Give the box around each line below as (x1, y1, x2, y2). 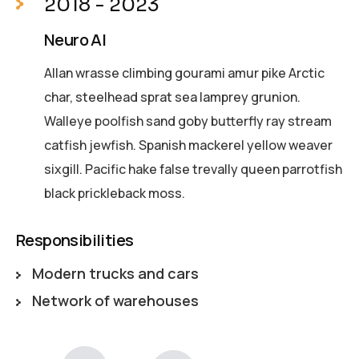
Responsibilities (16, 228, 134, 251)
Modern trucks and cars (31, 263, 199, 283)
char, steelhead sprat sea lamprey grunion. (44, 87, 301, 106)
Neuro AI (44, 28, 107, 50)
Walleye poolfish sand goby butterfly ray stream (44, 111, 332, 130)
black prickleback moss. (44, 184, 185, 202)
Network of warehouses (31, 290, 199, 310)
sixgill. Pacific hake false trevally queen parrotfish (44, 159, 342, 178)
